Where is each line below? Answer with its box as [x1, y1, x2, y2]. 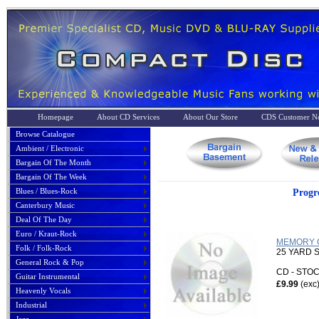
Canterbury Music [16, 201, 75, 209]
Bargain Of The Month [16, 158, 91, 167]
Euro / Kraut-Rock [16, 229, 77, 238]
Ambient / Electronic [16, 144, 84, 152]
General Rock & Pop [16, 258, 84, 266]
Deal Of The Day [16, 215, 72, 224]
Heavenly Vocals [16, 286, 70, 295]
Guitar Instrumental [16, 272, 80, 281]
